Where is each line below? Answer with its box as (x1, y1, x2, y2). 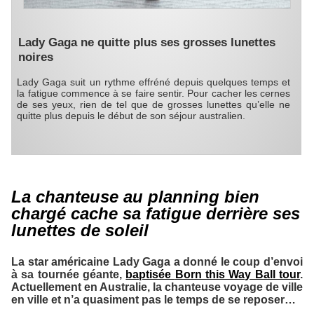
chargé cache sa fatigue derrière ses (11, 203, 300, 223)
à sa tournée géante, (11, 268, 126, 280)
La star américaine (11, 255, 113, 268)
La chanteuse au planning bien (11, 186, 259, 206)
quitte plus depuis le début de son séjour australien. (17, 110, 246, 122)
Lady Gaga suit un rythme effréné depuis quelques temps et (17, 76, 291, 88)
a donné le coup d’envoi (170, 255, 303, 268)
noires (18, 50, 53, 64)
